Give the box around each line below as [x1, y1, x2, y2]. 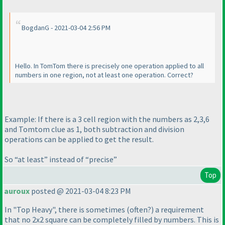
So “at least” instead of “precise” [5, 154, 117, 164]
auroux [4, 186, 30, 196]
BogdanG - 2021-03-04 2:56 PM [22, 23, 110, 33]
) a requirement [151, 204, 204, 215]
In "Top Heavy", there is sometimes [5, 204, 127, 215]
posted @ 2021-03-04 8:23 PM [30, 186, 131, 196]
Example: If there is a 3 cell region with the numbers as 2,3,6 [5, 114, 209, 124]
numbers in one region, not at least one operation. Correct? [15, 70, 193, 80]
